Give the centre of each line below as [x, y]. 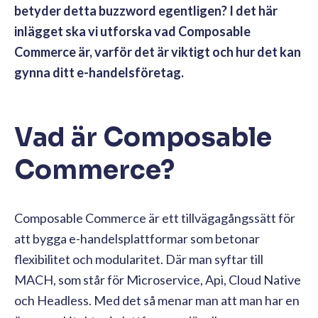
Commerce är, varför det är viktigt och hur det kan [158, 51]
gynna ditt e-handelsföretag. [100, 72]
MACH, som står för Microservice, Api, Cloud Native [158, 279]
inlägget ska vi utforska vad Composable [132, 31]
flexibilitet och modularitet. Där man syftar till [139, 259]
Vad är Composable [143, 137]
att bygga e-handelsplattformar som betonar [137, 238]
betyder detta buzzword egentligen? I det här [146, 10]
